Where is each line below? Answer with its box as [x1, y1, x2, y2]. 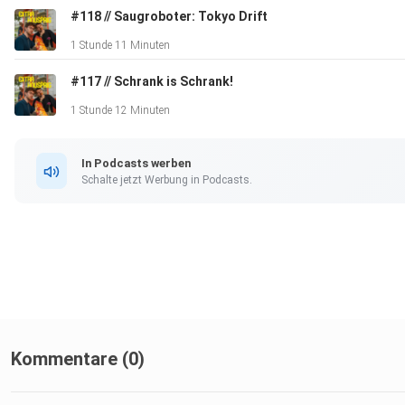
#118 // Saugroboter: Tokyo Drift [71, 9, 268, 24]
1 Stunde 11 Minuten [71, 39, 170, 52]
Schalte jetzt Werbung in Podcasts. [81, 173, 252, 186]
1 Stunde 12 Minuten [71, 104, 170, 118]
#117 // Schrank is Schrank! [71, 74, 233, 89]
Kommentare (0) [11, 348, 145, 371]
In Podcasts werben [81, 155, 191, 170]
